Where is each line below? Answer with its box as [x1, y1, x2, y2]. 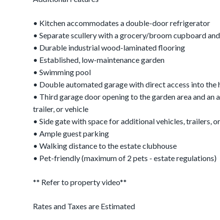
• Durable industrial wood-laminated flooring [33, 43, 186, 52]
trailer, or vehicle [33, 104, 89, 113]
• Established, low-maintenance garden [33, 55, 165, 64]
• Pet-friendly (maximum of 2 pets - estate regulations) [33, 153, 217, 163]
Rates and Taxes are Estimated [33, 201, 136, 211]
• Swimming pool [33, 67, 91, 77]
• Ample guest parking [33, 129, 110, 138]
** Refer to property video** [33, 177, 127, 187]
